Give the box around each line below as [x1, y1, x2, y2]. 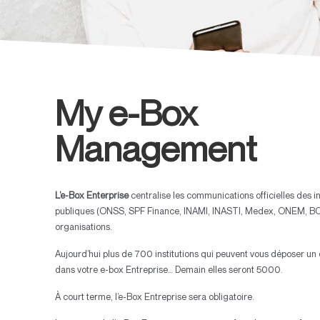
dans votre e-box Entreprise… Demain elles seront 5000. [55, 263, 284, 275]
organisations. [55, 221, 117, 233]
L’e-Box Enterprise [55, 189, 129, 201]
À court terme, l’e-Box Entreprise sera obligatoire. [55, 290, 255, 302]
